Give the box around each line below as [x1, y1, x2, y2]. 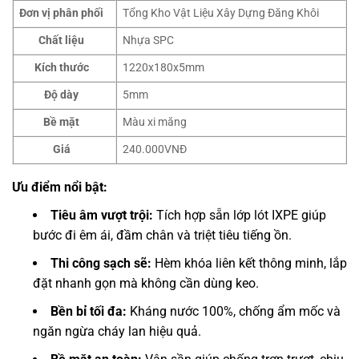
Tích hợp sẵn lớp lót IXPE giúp [153, 208, 326, 224]
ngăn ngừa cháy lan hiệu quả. [33, 324, 201, 340]
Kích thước [34, 61, 89, 75]
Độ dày [44, 88, 79, 103]
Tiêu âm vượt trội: [50, 208, 153, 224]
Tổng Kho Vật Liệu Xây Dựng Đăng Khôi [123, 6, 320, 21]
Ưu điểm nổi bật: [12, 179, 111, 196]
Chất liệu [38, 34, 85, 48]
